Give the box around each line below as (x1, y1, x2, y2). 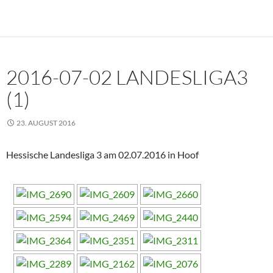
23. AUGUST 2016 (16, 118, 76, 128)
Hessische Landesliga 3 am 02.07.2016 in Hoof (6, 149, 199, 161)
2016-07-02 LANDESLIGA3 (6, 65, 248, 90)
